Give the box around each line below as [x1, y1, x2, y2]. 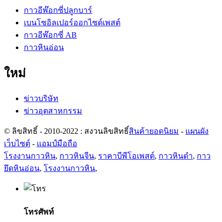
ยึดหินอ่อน [4, 164, 40, 173]
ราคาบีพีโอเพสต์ [98, 152, 155, 161]
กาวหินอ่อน [24, 43, 64, 52]
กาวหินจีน [59, 152, 94, 161]
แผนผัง [185, 127, 209, 136]
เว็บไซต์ [4, 139, 30, 148]
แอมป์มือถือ [37, 139, 77, 148]
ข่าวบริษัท [24, 94, 58, 103]
